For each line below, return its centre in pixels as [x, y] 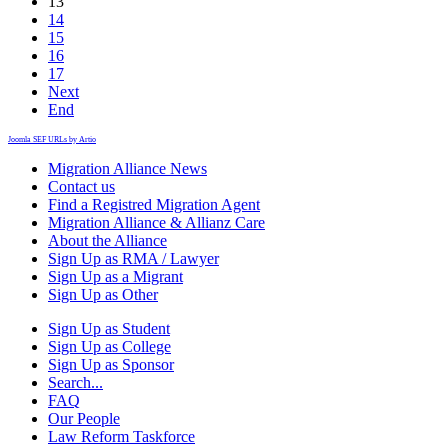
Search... [75, 382]
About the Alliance [107, 240]
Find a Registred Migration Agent [154, 204]
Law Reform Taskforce [121, 436]
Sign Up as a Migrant [115, 276]
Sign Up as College [109, 346]
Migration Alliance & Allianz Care [156, 222]
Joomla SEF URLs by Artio [52, 139]
